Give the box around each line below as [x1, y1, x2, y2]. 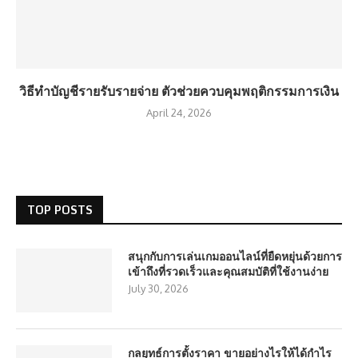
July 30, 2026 [128, 282, 189, 295]
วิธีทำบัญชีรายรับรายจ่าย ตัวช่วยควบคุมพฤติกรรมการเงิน [19, 81, 339, 101]
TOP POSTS [27, 201, 93, 219]
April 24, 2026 [146, 106, 212, 119]
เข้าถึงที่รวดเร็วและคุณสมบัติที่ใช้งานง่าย [128, 262, 328, 280]
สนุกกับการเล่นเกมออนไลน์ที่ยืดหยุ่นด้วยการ [128, 247, 342, 265]
